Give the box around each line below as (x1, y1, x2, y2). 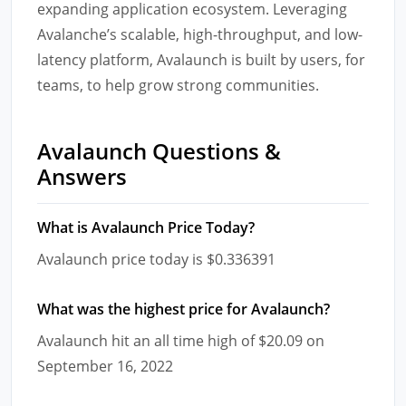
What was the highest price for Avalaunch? (37, 298, 330, 319)
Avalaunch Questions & (37, 135, 281, 166)
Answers (37, 160, 127, 191)
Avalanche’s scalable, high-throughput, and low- (37, 24, 362, 44)
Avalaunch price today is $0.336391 (37, 248, 275, 269)
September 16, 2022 (37, 355, 173, 376)
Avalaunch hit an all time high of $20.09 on (37, 330, 324, 351)
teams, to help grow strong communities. (37, 74, 319, 95)
